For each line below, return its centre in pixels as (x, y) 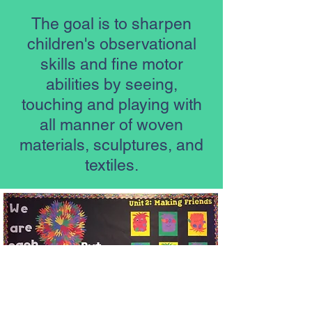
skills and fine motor (111, 64)
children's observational (111, 44)
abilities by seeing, (111, 84)
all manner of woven (111, 125)
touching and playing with (111, 104)
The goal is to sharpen (111, 24)
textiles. (111, 165)
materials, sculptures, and (111, 145)
